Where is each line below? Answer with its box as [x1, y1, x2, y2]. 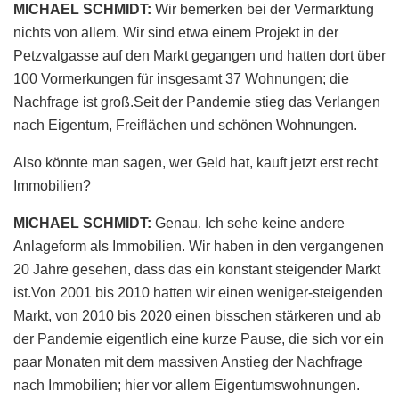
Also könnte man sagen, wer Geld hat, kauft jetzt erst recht [13, 154, 378, 170]
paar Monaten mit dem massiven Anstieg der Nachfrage [13, 354, 362, 370]
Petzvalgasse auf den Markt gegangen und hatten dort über [13, 47, 386, 63]
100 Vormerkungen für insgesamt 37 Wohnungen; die [13, 70, 349, 86]
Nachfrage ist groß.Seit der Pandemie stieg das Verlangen [13, 94, 380, 110]
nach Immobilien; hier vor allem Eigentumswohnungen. [13, 377, 360, 393]
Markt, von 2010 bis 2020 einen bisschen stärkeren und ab [13, 307, 381, 323]
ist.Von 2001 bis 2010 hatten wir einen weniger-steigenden [13, 284, 383, 300]
